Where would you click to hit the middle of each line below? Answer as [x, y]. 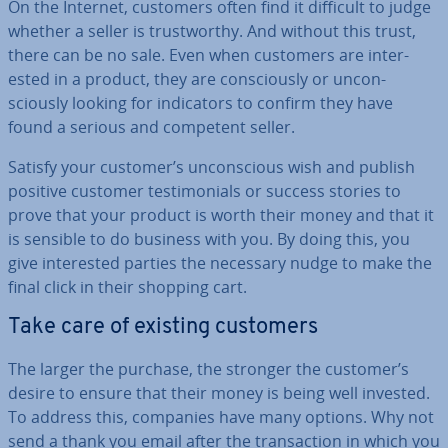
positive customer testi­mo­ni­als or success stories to [204, 191]
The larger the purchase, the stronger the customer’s [208, 369]
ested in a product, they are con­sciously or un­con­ [197, 79]
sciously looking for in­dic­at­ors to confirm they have [200, 103]
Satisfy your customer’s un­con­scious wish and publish [211, 167]
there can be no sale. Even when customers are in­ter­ [208, 55]
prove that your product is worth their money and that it [221, 215]
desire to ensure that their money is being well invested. [219, 393]
